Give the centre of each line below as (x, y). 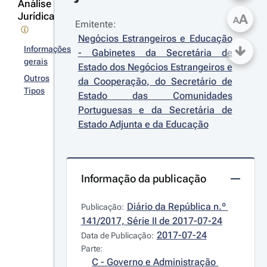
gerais (36, 61)
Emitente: (95, 24)
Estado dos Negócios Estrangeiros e (155, 67)
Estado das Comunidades (155, 96)
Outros (37, 78)
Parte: (91, 249)
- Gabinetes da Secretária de (155, 53)
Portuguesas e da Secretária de (155, 110)
